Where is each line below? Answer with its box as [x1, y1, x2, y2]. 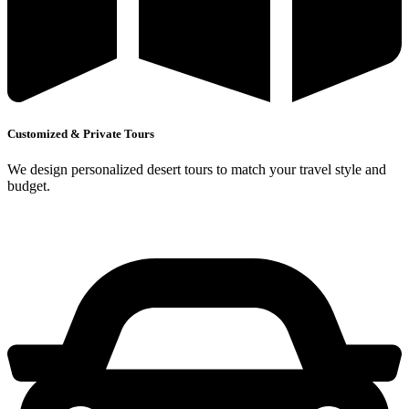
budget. [7, 177, 50, 194]
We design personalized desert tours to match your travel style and [7, 161, 386, 177]
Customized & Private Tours [7, 126, 154, 141]
